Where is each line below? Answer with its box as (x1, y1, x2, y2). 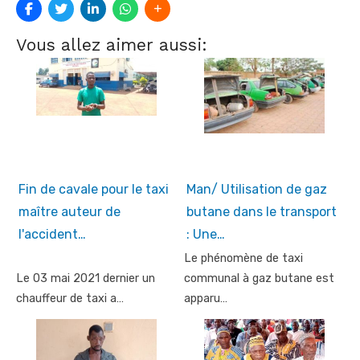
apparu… (184, 292, 227, 306)
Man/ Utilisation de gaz (186, 182, 327, 198)
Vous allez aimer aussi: (16, 35, 207, 55)
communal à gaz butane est (184, 272, 334, 286)
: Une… (186, 227, 225, 243)
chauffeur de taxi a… (16, 292, 124, 306)
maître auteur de (18, 204, 121, 220)
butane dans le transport (186, 204, 337, 220)
